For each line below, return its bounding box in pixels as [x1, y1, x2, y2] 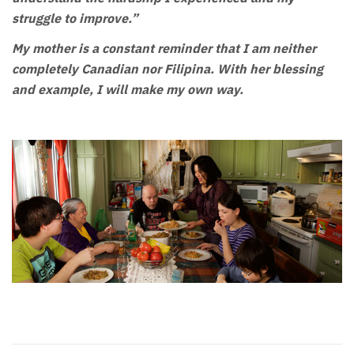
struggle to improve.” [12, 9, 138, 26]
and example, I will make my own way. [12, 81, 243, 98]
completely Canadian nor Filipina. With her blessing [12, 61, 323, 77]
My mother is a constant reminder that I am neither [12, 40, 316, 57]
